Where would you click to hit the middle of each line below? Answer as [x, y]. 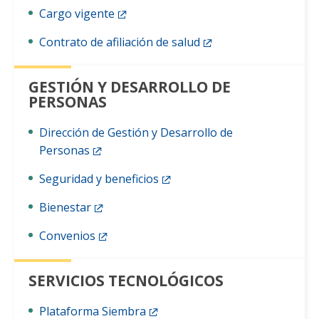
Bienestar [65, 207]
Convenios [67, 235]
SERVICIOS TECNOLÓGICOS [126, 280]
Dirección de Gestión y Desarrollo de [136, 132]
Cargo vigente [77, 13]
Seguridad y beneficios [99, 178]
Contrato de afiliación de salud [120, 42]
